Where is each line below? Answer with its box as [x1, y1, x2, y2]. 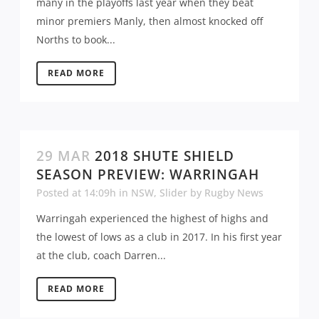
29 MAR [36, 146, 90, 165]
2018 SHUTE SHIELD [95, 146, 234, 165]
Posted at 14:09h [36, 185, 116, 199]
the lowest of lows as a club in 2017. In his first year [36, 229, 282, 244]
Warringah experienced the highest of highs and [36, 211, 268, 225]
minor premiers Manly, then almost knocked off [36, 14, 263, 28]
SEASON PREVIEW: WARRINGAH [36, 164, 259, 184]
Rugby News [204, 185, 263, 199]
